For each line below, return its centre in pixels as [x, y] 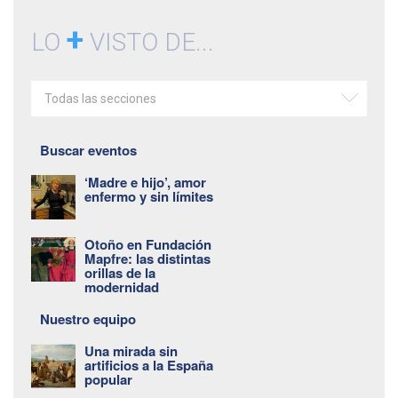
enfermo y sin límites [149, 197]
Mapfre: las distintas [147, 259]
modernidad [122, 287]
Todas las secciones [100, 99]
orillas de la [120, 273]
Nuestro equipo [88, 319]
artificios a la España [149, 366]
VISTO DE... [149, 43]
